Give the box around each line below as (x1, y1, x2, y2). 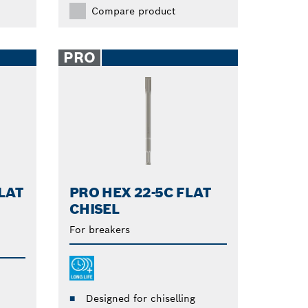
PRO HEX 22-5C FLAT (69, 184, 211, 202)
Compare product (91, 4, 175, 17)
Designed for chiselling (85, 292, 195, 305)
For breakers (69, 223, 130, 236)
